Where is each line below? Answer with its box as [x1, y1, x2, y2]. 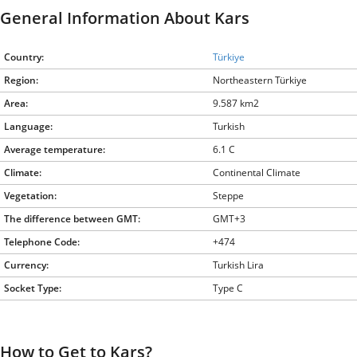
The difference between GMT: [4, 211, 140, 226]
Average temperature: [4, 142, 105, 156]
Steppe [213, 188, 244, 202]
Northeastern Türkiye [213, 73, 307, 87]
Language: [4, 119, 53, 133]
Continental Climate [213, 165, 300, 179]
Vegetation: [4, 188, 57, 202]
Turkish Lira [213, 257, 264, 272]
